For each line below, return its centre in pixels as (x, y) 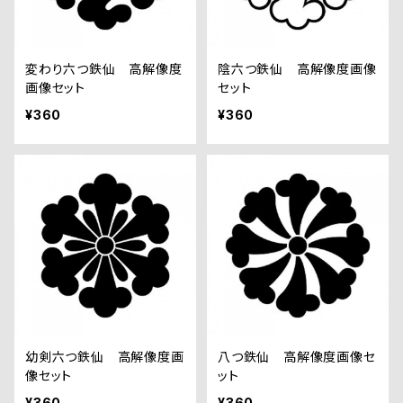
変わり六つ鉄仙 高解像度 (104, 69)
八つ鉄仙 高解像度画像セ (297, 357)
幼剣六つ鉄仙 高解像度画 (105, 357)
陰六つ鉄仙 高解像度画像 (297, 69)
